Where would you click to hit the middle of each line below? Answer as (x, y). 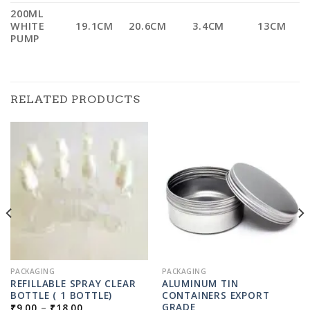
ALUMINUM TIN (200, 283)
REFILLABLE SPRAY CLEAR (73, 283)
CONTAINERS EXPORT (216, 295)
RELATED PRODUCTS (75, 100)
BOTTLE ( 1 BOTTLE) (61, 295)
